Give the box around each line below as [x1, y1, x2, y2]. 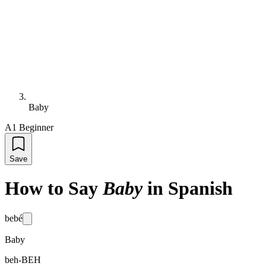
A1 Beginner [5, 122, 53, 132]
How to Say [5, 178, 98, 199]
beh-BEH [5, 254, 41, 265]
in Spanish [147, 178, 233, 199]
